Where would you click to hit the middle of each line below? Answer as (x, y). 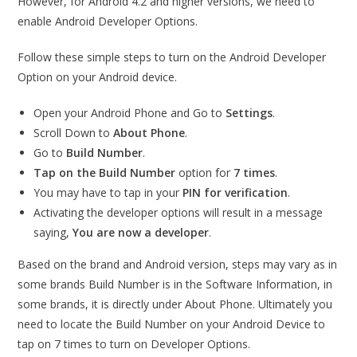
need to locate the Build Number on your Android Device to (172, 324)
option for (205, 173)
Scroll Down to (74, 133)
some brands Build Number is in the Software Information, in (175, 284)
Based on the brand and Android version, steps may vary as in (178, 264)
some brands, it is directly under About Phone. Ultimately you (175, 304)
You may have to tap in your (108, 192)
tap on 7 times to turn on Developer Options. (134, 344)
